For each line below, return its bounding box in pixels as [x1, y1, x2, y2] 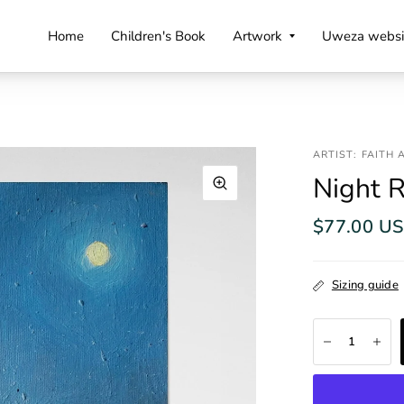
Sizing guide [331, 277, 399, 293]
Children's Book [110, 26, 206, 45]
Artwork [232, 26, 282, 45]
